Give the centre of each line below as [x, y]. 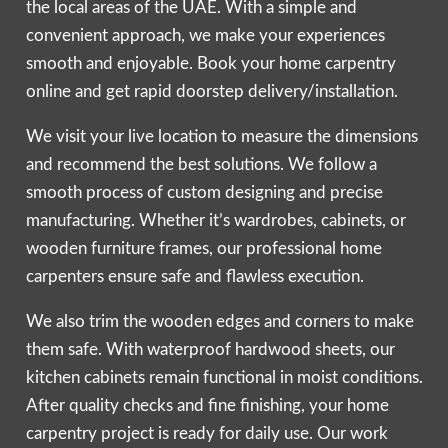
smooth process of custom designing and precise [204, 192]
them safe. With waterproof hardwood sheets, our [210, 349]
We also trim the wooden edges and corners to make [219, 321]
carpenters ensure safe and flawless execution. [194, 276]
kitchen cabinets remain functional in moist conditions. [224, 377]
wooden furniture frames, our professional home [203, 248]
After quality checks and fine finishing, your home [207, 405]
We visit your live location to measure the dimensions [221, 136]
